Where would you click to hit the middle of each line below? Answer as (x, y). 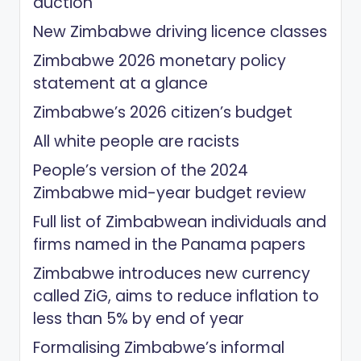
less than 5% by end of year (139, 318)
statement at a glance (120, 83)
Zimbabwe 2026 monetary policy (160, 60)
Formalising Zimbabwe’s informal (159, 347)
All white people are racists (136, 141)
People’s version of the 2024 (141, 170)
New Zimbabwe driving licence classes (180, 31)
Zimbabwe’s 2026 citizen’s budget (163, 112)
